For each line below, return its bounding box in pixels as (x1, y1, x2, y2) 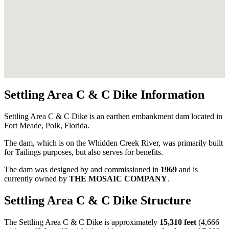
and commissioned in (90, 165, 161, 174)
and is (177, 165, 198, 174)
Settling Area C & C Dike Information (4, 88, 204, 102)
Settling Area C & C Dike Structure (4, 194, 191, 208)
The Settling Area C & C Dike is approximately (4, 218, 159, 227)
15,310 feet (159, 218, 196, 227)
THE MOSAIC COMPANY (69, 174, 167, 184)
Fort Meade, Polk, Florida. (4, 121, 89, 130)
